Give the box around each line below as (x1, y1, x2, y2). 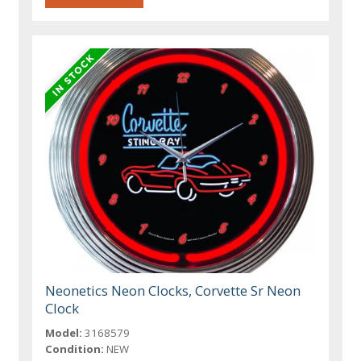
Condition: (45, 342, 105, 357)
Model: (45, 326, 83, 341)
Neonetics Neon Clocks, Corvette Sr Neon (45, 281, 301, 301)
